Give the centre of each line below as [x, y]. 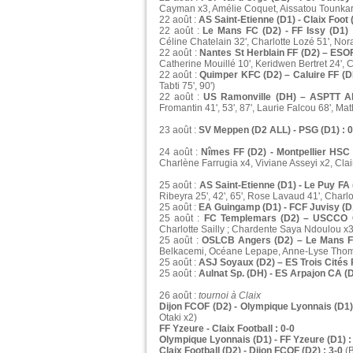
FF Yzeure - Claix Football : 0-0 [227, 329]
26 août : [179, 296]
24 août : [180, 152]
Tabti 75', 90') [187, 86]
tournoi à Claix [230, 296]
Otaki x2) [178, 318]
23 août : [179, 130]
